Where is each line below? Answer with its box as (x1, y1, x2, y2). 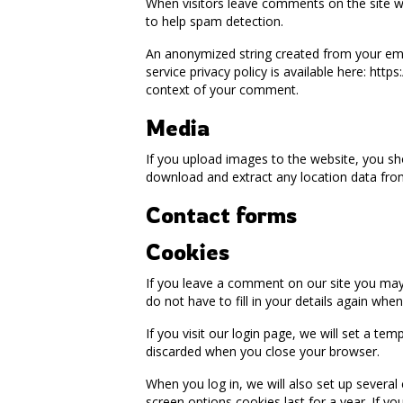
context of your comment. (146, 81, 299, 98)
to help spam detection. (146, 13, 283, 30)
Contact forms (146, 201, 297, 228)
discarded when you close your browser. (146, 343, 380, 360)
